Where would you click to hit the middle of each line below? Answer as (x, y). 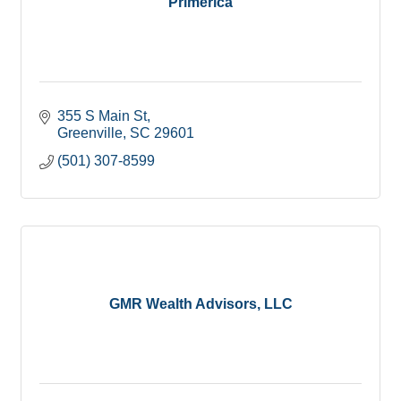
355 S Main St (102, 115)
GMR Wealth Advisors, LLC (200, 304)
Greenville (90, 132)
